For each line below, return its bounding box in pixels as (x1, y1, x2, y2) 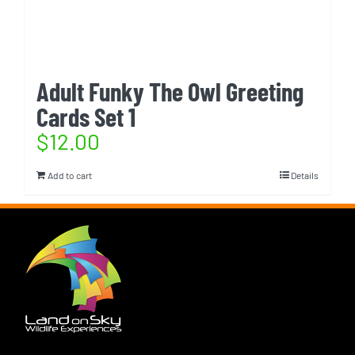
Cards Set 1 (36, 101, 136, 132)
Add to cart (48, 169, 92, 181)
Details (291, 169, 319, 181)
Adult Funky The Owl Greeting (36, 75, 303, 106)
